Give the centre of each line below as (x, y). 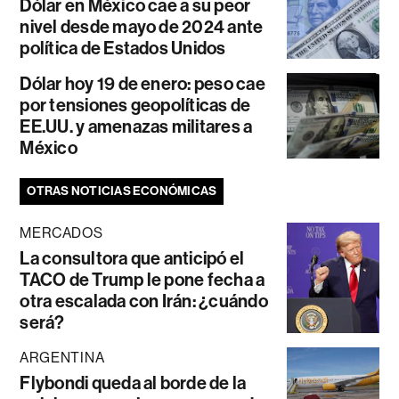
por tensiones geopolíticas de (135, 106)
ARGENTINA (62, 358)
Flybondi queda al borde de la (133, 383)
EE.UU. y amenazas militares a (136, 127)
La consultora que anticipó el (132, 259)
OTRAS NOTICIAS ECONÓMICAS (122, 191)
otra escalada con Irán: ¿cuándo (144, 301)
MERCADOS (61, 233)
